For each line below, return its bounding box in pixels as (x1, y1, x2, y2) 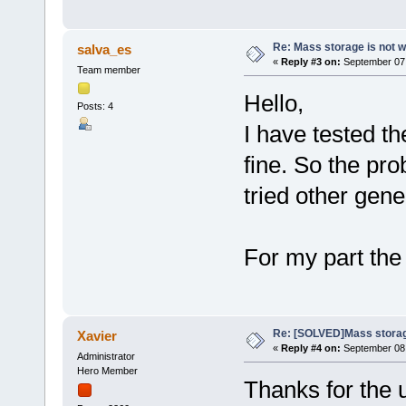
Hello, (243, 89, 304, 117)
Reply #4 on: (280, 342, 341, 353)
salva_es (77, 41, 132, 57)
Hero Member (76, 364, 138, 376)
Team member (76, 63, 140, 75)
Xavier (77, 327, 118, 343)
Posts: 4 (76, 101, 113, 112)
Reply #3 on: (280, 55, 341, 67)
